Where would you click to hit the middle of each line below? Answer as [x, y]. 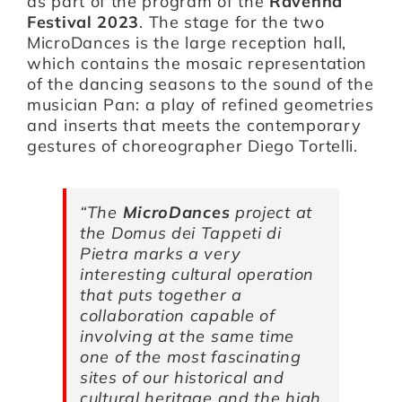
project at [271, 212]
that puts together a [161, 294]
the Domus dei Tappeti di [181, 232]
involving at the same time [188, 336]
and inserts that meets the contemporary [194, 125]
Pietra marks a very [161, 253]
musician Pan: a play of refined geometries [201, 104]
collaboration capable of [178, 315]
